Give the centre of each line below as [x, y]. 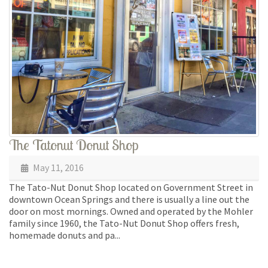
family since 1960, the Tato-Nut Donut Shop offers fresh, [124, 223]
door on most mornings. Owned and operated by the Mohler [131, 211]
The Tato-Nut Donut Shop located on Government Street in [131, 188]
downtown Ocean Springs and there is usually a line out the [129, 200]
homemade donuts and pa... [65, 235]
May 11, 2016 [57, 168]
